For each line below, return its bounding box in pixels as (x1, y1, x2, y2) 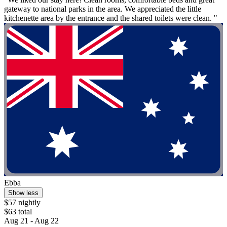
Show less (8, 188, 39, 197)
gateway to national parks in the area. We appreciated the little (4, 5, 201, 14)
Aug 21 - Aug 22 (4, 216, 59, 225)
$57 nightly (4, 198, 41, 207)
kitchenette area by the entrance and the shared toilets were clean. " (4, 14, 217, 23)
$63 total (4, 207, 32, 216)
